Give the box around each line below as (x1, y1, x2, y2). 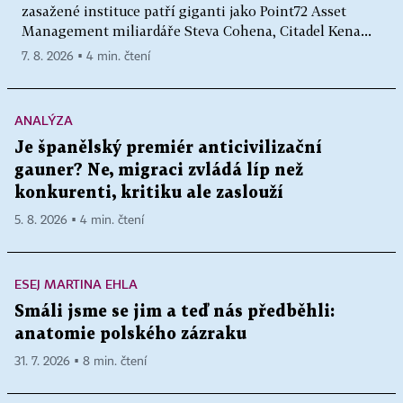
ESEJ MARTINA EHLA (14, 275, 138, 291)
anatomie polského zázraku (14, 326, 246, 342)
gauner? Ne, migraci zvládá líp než (14, 162, 303, 178)
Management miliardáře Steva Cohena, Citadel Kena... (22, 22, 372, 39)
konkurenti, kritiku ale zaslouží (14, 184, 283, 201)
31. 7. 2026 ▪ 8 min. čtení (14, 354, 147, 368)
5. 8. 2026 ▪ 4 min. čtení (14, 213, 144, 227)
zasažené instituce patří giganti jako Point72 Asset (22, 2, 346, 19)
